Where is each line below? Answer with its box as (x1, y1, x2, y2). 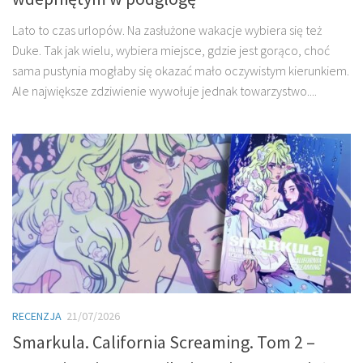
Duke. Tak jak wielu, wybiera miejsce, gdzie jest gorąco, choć (12, 42, 330, 59)
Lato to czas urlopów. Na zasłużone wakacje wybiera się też (12, 22, 322, 39)
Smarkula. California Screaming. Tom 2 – (12, 331, 315, 354)
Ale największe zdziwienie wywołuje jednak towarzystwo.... (12, 83, 317, 100)
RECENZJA (12, 309, 62, 324)
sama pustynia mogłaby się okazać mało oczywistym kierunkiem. (12, 62, 349, 79)
